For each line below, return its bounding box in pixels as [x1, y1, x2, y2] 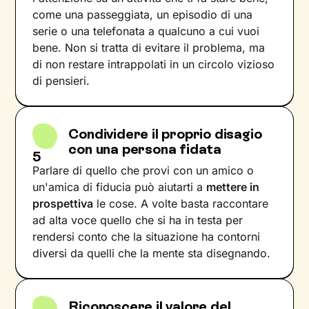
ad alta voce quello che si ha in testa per [32, 213, 243, 227]
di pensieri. [32, 74, 90, 88]
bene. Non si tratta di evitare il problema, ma [32, 41, 266, 54]
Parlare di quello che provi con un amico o [32, 163, 255, 177]
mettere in [206, 180, 260, 194]
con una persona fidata [68, 141, 221, 157]
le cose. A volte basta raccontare [93, 197, 269, 210]
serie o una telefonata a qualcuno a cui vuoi [32, 24, 260, 38]
